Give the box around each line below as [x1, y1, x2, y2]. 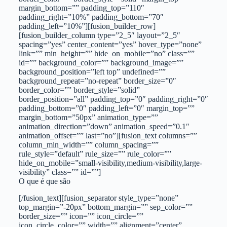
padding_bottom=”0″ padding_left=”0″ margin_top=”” [18, 103, 195, 112]
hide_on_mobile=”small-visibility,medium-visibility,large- [18, 158, 202, 167]
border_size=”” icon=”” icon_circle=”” [18, 211, 143, 220]
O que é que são [18, 176, 70, 185]
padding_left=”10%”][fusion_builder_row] [18, 21, 156, 30]
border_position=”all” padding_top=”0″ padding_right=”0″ [18, 94, 208, 103]
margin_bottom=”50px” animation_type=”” [18, 112, 158, 122]
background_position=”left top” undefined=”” [18, 67, 166, 76]
